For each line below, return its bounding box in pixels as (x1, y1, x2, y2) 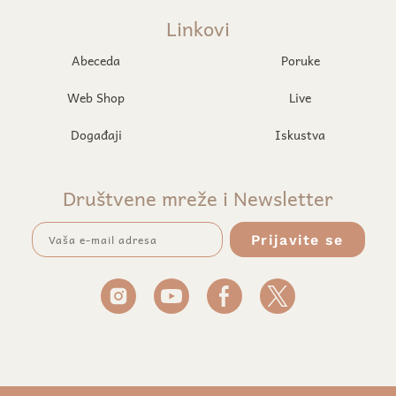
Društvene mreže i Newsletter (63, 182, 333, 214)
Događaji (70, 125, 122, 144)
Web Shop (67, 88, 125, 107)
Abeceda (72, 50, 120, 70)
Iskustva (275, 125, 325, 144)
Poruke (280, 50, 320, 70)
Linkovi (166, 12, 230, 44)
